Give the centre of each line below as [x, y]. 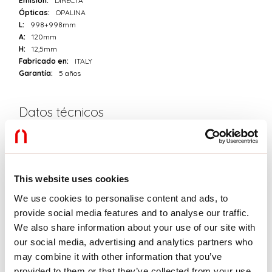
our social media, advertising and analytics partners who [133, 242]
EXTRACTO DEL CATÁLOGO [101, 262]
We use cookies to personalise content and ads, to [121, 198]
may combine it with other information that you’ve [118, 256]
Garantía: [36, 73]
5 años [70, 73]
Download [50, 184]
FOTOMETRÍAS [79, 217]
